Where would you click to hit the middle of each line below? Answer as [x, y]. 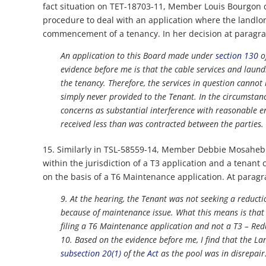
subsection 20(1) [91, 254]
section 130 [237, 56]
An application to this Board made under [138, 56]
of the [134, 254]
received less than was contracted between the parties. [162, 124]
